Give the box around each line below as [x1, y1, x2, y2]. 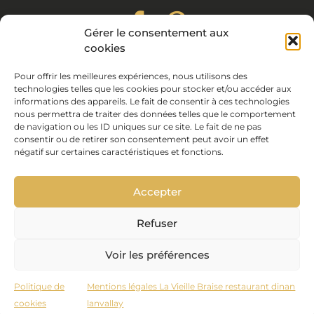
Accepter [132, 184, 182, 198]
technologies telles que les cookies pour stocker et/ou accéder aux [14, 83, 291, 94]
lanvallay [87, 298, 124, 308]
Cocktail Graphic [160, 132, 251, 146]
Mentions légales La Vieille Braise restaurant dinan [87, 281, 296, 292]
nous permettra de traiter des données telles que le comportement [14, 109, 296, 119]
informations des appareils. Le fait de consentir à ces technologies [14, 96, 289, 107]
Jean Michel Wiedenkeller [94, 149, 240, 163]
